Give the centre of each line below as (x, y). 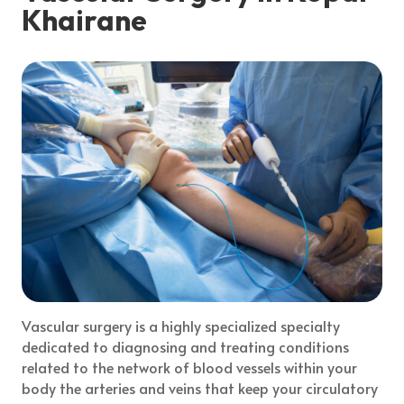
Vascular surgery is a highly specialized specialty (181, 325)
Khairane (85, 20)
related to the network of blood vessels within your (190, 367)
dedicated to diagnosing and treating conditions (186, 346)
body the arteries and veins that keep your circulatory (200, 387)
